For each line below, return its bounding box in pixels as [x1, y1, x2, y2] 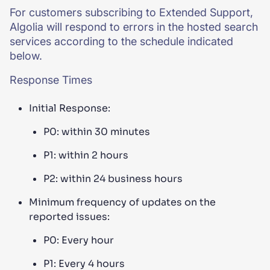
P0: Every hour [43, 234, 114, 246]
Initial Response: [29, 102, 110, 115]
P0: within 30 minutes [43, 125, 150, 138]
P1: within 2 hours [43, 149, 128, 162]
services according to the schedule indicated [10, 35, 233, 48]
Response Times [10, 74, 92, 86]
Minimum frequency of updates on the [29, 196, 216, 209]
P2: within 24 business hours [43, 172, 183, 185]
